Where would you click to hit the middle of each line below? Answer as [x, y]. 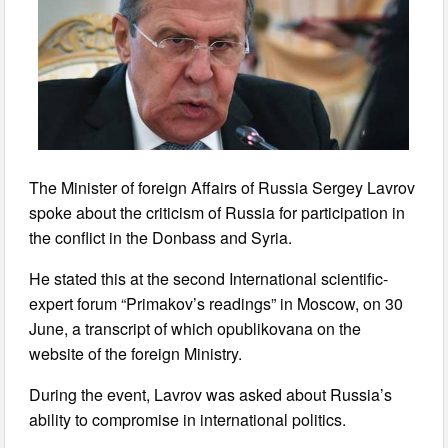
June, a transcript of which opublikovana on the [195, 328]
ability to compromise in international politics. [188, 419]
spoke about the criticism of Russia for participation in [217, 212]
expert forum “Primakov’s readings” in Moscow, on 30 [216, 303]
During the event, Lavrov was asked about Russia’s [211, 394]
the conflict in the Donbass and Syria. [161, 237]
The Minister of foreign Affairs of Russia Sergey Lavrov [222, 187]
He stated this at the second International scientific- [209, 278]
